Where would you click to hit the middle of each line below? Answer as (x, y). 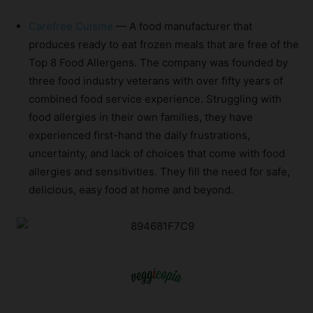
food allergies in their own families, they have (141, 117)
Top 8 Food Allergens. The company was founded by (158, 62)
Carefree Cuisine (71, 26)
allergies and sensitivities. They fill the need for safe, (159, 171)
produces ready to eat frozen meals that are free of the (164, 44)
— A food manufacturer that (183, 26)
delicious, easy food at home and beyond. (131, 189)
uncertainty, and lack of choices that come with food (157, 153)
